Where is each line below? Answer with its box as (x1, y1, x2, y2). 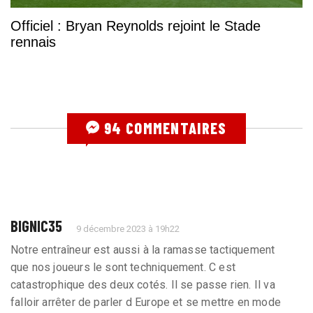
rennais (10, 34, 56, 50)
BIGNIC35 (10, 216, 62, 235)
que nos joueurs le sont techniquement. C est (10, 260, 235, 274)
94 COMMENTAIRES (100, 118, 227, 137)
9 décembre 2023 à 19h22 (76, 223, 180, 234)
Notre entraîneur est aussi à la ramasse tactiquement (10, 242, 275, 256)
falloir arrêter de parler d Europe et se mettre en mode (10, 295, 281, 309)
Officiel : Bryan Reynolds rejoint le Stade (10, 17, 261, 34)
